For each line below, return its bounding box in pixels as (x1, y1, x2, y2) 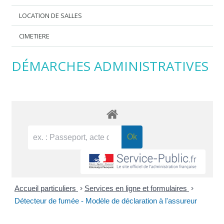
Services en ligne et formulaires (84, 184, 189, 193)
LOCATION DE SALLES (19, 10, 82, 20)
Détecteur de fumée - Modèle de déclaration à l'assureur (14, 196, 197, 205)
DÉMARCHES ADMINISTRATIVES (11, 56, 208, 75)
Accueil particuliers (14, 184, 78, 193)
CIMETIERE (19, 31, 50, 41)
